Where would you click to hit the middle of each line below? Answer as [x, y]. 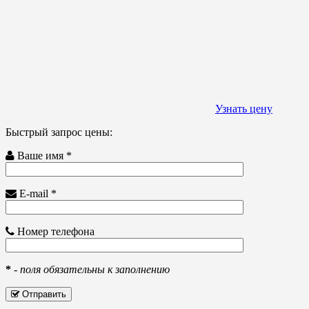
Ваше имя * [44, 156]
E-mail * [38, 194]
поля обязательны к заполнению [95, 270]
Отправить [43, 295]
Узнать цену [244, 109]
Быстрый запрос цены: [59, 132]
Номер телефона [56, 232]
